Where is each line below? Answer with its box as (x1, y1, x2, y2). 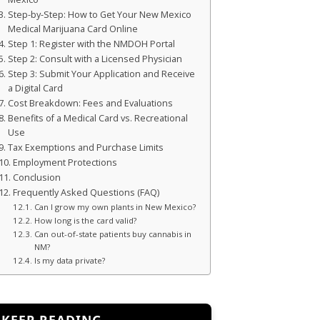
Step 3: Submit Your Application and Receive (7, 67, 195, 80)
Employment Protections (12, 156, 117, 169)
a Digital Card (7, 81, 63, 94)
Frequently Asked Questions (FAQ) (12, 186, 159, 199)
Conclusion (12, 171, 61, 184)
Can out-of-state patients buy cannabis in (34, 228, 191, 239)
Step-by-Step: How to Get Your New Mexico (7, 8, 191, 21)
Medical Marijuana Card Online (7, 22, 138, 35)
